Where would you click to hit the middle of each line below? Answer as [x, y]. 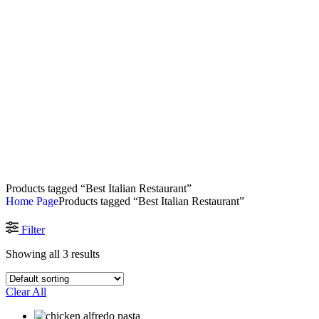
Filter [33, 230]
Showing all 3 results [53, 254]
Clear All [26, 292]
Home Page [32, 202]
